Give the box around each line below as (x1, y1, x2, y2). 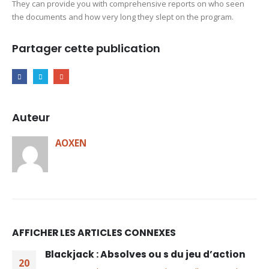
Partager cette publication (12, 40, 160, 56)
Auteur (12, 110, 50, 125)
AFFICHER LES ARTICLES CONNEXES (12, 226, 176, 240)
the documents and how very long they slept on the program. (12, 11, 234, 23)
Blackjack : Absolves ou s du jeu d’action (45, 248, 246, 261)
